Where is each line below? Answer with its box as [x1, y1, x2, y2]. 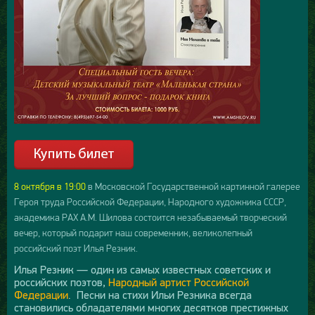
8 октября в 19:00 [14, 181, 86, 193]
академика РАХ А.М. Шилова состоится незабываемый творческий [14, 212, 287, 224]
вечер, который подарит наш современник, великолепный [14, 227, 252, 239]
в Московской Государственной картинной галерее [86, 181, 300, 193]
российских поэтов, [14, 276, 108, 289]
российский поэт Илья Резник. [14, 243, 138, 255]
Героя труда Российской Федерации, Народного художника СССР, [14, 196, 286, 208]
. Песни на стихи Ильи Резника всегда [68, 288, 252, 302]
